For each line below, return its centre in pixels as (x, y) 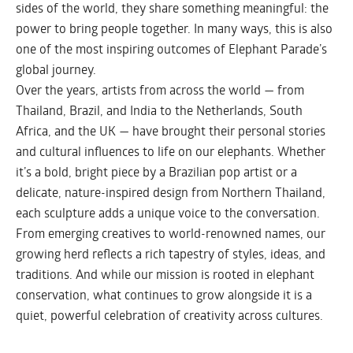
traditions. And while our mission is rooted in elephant (165, 274)
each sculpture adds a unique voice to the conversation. (168, 213)
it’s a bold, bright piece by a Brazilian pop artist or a (156, 172)
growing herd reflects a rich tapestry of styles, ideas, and (171, 254)
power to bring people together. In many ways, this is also (174, 28)
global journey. (56, 69)
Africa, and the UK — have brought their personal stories (171, 131)
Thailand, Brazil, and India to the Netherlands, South (159, 110)
